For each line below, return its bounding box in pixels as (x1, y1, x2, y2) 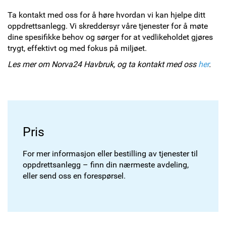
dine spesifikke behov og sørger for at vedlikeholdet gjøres (8, 32, 213, 42)
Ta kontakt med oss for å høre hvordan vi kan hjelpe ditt (8, 10, 205, 20)
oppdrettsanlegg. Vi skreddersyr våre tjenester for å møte (8, 21, 208, 31)
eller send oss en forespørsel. (23, 171, 126, 181)
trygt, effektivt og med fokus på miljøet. (8, 43, 147, 53)
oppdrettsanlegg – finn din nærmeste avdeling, (23, 159, 189, 169)
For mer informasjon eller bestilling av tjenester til (23, 148, 198, 158)
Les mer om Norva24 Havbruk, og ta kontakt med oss (8, 59, 198, 69)
